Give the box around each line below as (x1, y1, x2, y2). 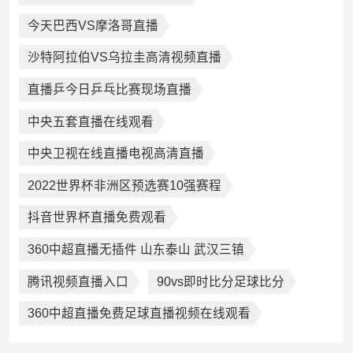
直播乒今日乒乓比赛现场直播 (27, 83, 191, 97)
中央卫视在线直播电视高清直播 (27, 147, 204, 161)
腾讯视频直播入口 (27, 274, 128, 288)
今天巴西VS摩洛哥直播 (27, 18, 158, 32)
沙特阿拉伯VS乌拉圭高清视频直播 (27, 50, 221, 65)
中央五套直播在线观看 (27, 114, 154, 128)
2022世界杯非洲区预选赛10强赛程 (27, 178, 221, 192)
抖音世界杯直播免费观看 (27, 210, 166, 225)
